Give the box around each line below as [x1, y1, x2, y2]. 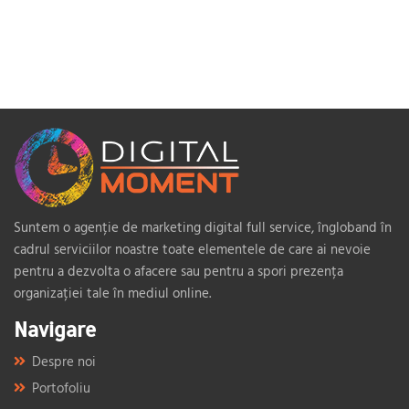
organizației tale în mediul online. [14, 282, 211, 303]
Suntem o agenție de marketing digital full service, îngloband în [14, 216, 392, 237]
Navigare [14, 316, 96, 343]
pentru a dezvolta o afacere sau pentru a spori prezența [14, 260, 343, 281]
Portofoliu [32, 377, 90, 398]
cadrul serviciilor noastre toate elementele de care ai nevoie [14, 238, 371, 259]
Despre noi [32, 351, 96, 372]
